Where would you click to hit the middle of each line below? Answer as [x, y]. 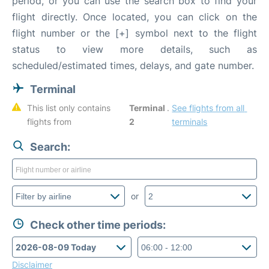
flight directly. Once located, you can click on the [134, 17]
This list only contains [69, 108]
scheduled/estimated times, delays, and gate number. [133, 65]
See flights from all [208, 108]
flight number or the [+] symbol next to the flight [134, 33]
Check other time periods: [98, 225]
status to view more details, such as [134, 49]
